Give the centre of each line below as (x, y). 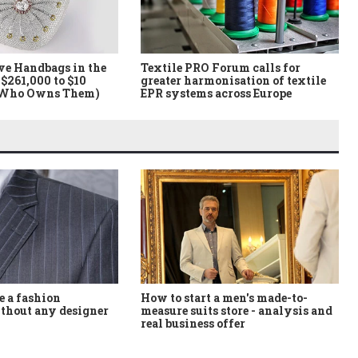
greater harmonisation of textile (233, 80)
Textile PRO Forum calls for (221, 67)
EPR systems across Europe (216, 93)
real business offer (193, 323)
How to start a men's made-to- (224, 297)
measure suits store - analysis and (237, 310)
